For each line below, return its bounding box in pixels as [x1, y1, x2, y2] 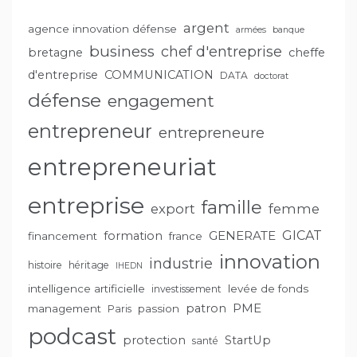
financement [28, 229, 97, 243]
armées [236, 25, 266, 36]
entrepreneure [159, 124, 265, 143]
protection [123, 333, 186, 348]
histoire [28, 259, 62, 272]
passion [138, 302, 179, 316]
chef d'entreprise [161, 43, 282, 61]
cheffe [288, 45, 325, 61]
